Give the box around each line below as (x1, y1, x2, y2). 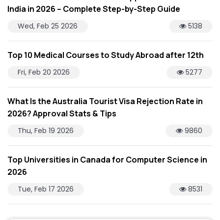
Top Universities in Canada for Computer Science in (7, 154, 207, 165)
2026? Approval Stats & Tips (7, 108, 116, 119)
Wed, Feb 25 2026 (18, 21, 78, 31)
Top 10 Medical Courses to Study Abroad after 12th (7, 50, 204, 61)
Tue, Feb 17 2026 (18, 184, 74, 194)
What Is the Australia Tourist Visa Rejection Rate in (7, 96, 203, 107)
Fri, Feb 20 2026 (18, 67, 70, 78)
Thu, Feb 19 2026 (18, 125, 74, 136)
